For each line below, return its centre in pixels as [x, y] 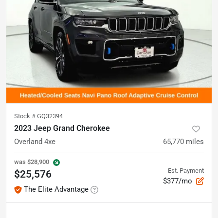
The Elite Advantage [56, 189]
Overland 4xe [35, 142]
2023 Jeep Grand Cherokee [62, 128]
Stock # [26, 116]
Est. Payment [186, 170]
